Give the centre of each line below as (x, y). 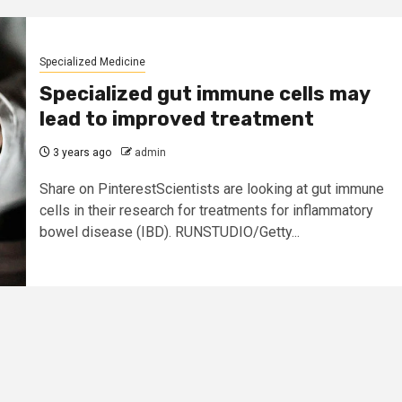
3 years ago (80, 153)
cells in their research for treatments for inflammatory (206, 211)
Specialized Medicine (92, 62)
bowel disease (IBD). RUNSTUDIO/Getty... (169, 232)
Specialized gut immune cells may (204, 94)
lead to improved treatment (176, 119)
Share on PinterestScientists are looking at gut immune (211, 189)
